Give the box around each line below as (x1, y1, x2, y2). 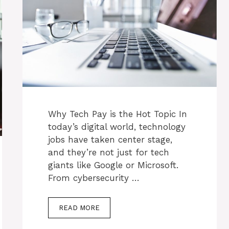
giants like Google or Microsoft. (48, 159, 178, 170)
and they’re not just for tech (48, 147, 169, 157)
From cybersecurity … (48, 172, 140, 183)
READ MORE (59, 204, 100, 212)
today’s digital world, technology (48, 121, 186, 132)
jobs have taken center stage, (48, 134, 172, 145)
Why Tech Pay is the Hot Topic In (48, 108, 187, 119)
